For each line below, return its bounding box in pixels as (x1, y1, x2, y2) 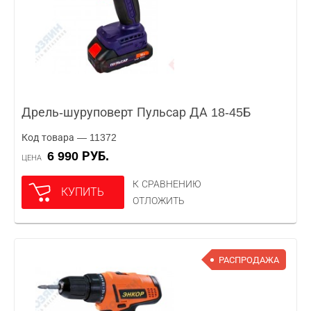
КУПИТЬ (61, 186, 104, 198)
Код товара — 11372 (22, 132, 117, 143)
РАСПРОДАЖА (219, 254, 279, 265)
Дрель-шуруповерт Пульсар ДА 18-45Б (22, 106, 251, 119)
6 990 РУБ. (54, 149, 109, 163)
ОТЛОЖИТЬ (133, 195, 185, 206)
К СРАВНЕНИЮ (133, 178, 201, 190)
